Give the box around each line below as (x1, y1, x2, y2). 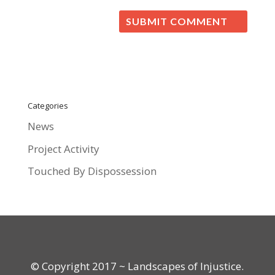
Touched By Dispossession (27, 164, 157, 179)
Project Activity (27, 141, 99, 156)
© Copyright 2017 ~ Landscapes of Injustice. (31, 259, 244, 274)
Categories (27, 100, 68, 112)
